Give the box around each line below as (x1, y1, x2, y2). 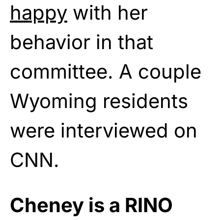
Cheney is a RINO (10, 192, 173, 217)
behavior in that (10, 29, 153, 54)
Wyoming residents (10, 88, 188, 113)
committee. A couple (10, 59, 201, 83)
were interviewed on (10, 118, 197, 142)
